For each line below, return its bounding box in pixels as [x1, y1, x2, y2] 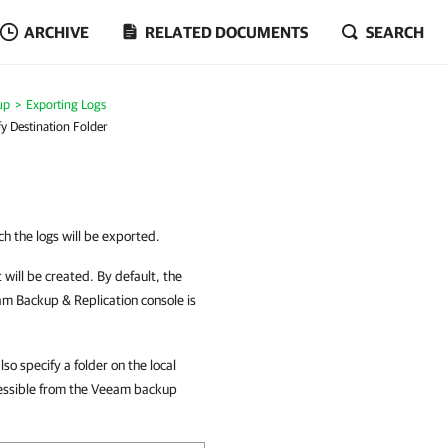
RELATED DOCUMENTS [145, 23, 308, 41]
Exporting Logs [25, 97, 106, 112]
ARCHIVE [24, 23, 89, 41]
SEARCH [366, 23, 424, 41]
